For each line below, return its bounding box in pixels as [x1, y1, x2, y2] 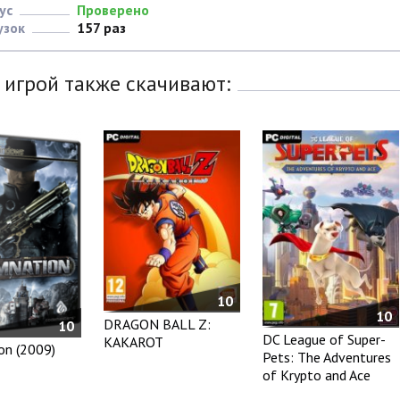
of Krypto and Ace [262, 365, 371, 384]
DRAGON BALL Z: [104, 314, 212, 333]
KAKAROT [104, 332, 164, 351]
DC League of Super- [262, 329, 386, 348]
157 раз [76, 19, 126, 37]
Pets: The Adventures [262, 347, 391, 366]
